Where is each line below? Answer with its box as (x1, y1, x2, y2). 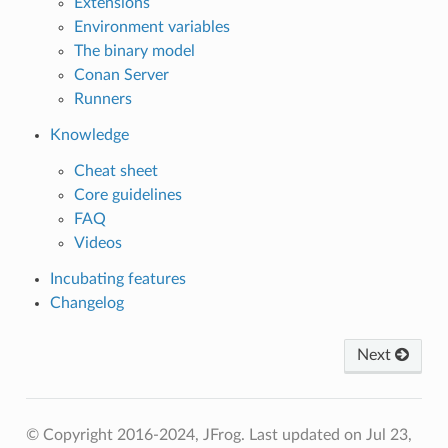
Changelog (49, 294, 124, 311)
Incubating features (49, 270, 186, 287)
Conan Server (73, 66, 169, 83)
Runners (73, 90, 132, 107)
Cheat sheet (73, 162, 158, 179)
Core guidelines (73, 186, 182, 203)
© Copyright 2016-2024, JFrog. (25, 426, 249, 443)
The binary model (73, 42, 195, 59)
